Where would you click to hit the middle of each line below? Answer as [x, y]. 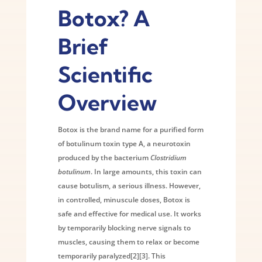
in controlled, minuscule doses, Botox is [124, 199]
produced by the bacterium [103, 157]
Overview [107, 102]
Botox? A [104, 18]
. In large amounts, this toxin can [146, 171]
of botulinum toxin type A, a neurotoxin [124, 143]
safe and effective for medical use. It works [129, 213]
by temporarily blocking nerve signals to [124, 227]
